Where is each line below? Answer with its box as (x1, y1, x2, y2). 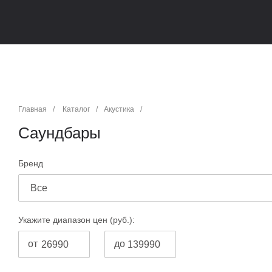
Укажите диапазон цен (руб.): (18, 214, 135, 225)
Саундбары (18, 123, 101, 142)
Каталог (62, 104, 90, 114)
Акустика (103, 104, 134, 114)
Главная (18, 104, 47, 114)
